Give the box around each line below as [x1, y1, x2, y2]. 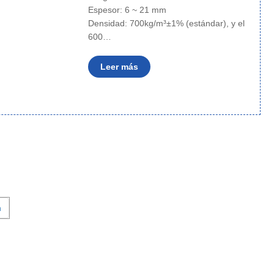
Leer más [100, 62, 138, 72]
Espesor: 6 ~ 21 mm [87, 5, 169, 15]
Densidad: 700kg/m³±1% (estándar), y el [87, 18, 245, 28]
